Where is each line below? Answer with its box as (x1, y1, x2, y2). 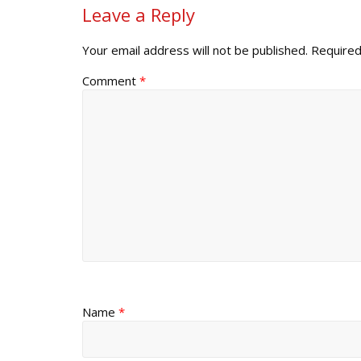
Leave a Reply (82, 2, 195, 27)
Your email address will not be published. (82, 41, 308, 58)
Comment (82, 72, 139, 89)
